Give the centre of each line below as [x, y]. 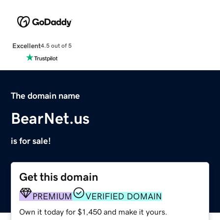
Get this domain [59, 177]
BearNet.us [50, 118]
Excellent [26, 45]
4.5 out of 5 [56, 46]
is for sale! [31, 141]
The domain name [46, 96]
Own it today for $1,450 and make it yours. [94, 211]
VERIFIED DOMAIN [124, 196]
